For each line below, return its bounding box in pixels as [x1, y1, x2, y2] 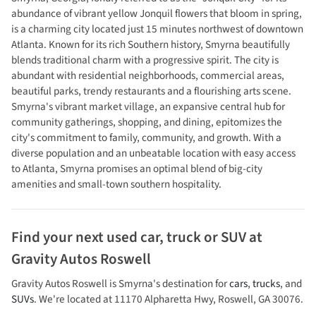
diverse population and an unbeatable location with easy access [11, 145, 296, 161]
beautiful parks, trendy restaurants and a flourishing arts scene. [11, 83, 291, 99]
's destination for [153, 276, 227, 291]
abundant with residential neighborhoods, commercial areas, [11, 68, 284, 83]
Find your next [11, 226, 107, 248]
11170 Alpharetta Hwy [114, 291, 213, 307]
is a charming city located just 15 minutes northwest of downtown [11, 21, 303, 37]
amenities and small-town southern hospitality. [11, 176, 221, 192]
